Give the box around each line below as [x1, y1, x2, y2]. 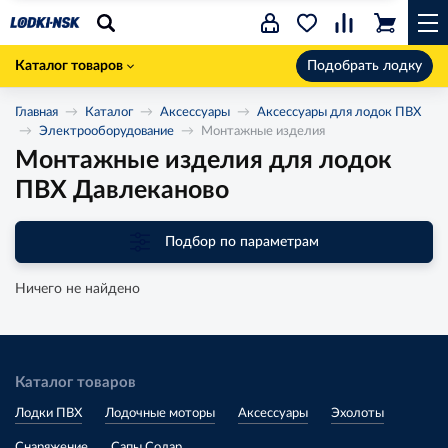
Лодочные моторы [105, 407, 215, 420]
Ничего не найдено [15, 282, 140, 296]
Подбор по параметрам [164, 234, 319, 249]
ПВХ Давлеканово [15, 178, 229, 203]
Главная [15, 106, 58, 119]
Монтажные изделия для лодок [15, 148, 392, 173]
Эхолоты [331, 407, 384, 420]
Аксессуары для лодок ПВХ [257, 106, 421, 119]
